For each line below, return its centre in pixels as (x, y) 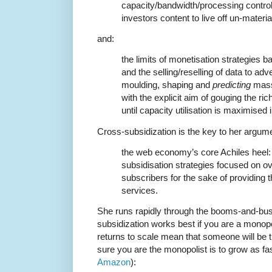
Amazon (114, 262)
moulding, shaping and (166, 85)
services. (140, 190)
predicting (230, 85)
